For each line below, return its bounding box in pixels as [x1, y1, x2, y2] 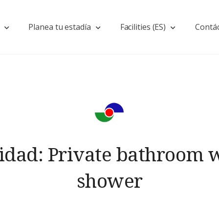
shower [76, 167, 143, 193]
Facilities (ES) [120, 22, 166, 32]
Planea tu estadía [28, 22, 91, 32]
